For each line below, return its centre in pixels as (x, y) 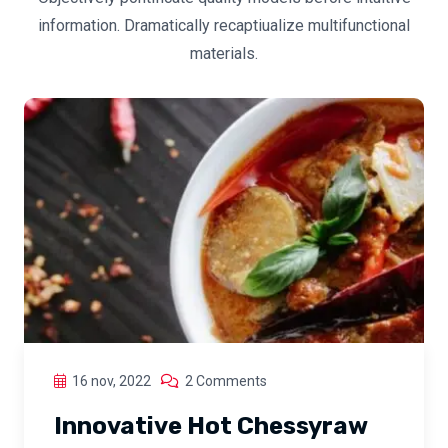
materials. (224, 53)
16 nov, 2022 (111, 381)
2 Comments (226, 381)
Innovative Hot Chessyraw (210, 426)
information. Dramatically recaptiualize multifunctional (224, 25)
